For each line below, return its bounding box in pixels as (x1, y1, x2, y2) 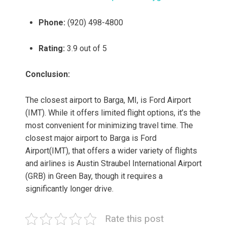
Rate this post (105, 213, 164, 225)
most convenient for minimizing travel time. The (25, 121, 193, 131)
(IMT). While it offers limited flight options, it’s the (25, 108, 201, 118)
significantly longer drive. (25, 184, 113, 194)
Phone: (39, 18, 65, 28)
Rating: (39, 44, 65, 54)
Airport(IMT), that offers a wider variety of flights (25, 146, 197, 156)
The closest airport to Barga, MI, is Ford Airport (25, 95, 191, 105)
